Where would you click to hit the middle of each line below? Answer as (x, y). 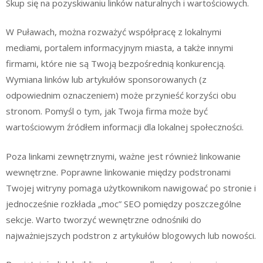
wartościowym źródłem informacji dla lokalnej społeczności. (125, 127)
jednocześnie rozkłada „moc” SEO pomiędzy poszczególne (124, 203)
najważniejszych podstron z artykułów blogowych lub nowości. (131, 235)
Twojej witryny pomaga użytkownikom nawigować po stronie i (131, 188)
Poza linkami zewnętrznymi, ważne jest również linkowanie (123, 156)
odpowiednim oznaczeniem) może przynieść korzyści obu (121, 95)
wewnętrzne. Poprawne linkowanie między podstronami (118, 172)
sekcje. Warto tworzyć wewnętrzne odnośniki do (104, 219)
